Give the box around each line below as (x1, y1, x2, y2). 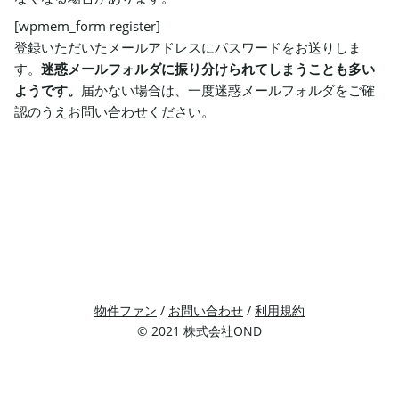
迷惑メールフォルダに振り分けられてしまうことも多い (41, 60, 375, 77)
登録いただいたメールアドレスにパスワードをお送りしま (14, 38, 362, 56)
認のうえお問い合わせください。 (14, 102, 215, 120)
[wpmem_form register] (14, 17, 160, 35)
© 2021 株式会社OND (137, 322, 262, 339)
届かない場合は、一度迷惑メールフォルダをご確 (81, 81, 375, 99)
